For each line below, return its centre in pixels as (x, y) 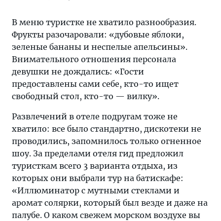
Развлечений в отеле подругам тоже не (95, 117)
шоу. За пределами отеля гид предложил (98, 154)
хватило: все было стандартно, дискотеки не (107, 129)
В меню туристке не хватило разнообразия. (104, 22)
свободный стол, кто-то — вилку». (86, 96)
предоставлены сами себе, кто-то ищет (95, 84)
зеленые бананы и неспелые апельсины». (100, 47)
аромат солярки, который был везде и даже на (110, 203)
